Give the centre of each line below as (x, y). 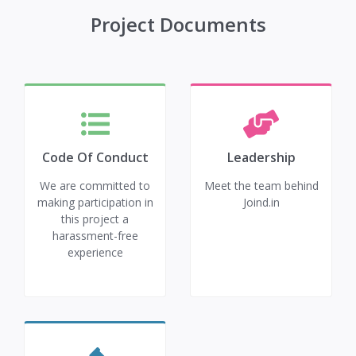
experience (95, 252)
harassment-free (95, 236)
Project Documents (178, 24)
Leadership (261, 157)
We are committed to (95, 186)
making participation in (95, 202)
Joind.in (261, 202)
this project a (95, 219)
